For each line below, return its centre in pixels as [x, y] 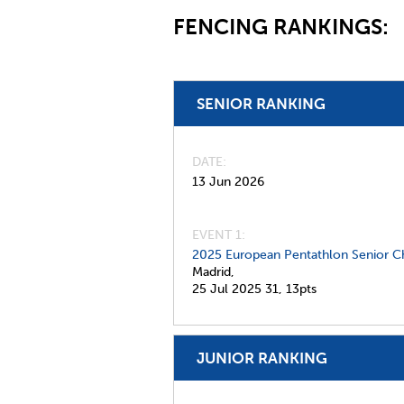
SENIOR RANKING [261, 104]
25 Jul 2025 [227, 289]
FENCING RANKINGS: [284, 27]
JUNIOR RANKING [262, 358]
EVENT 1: [219, 235]
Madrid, [213, 272]
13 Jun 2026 [228, 182]
